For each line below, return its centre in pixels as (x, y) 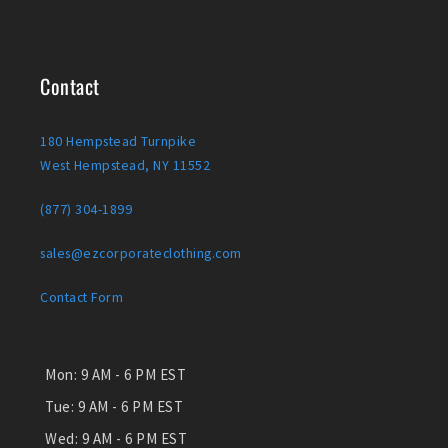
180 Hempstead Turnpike (118, 141)
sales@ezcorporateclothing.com (141, 253)
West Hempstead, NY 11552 (125, 165)
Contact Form (81, 297)
